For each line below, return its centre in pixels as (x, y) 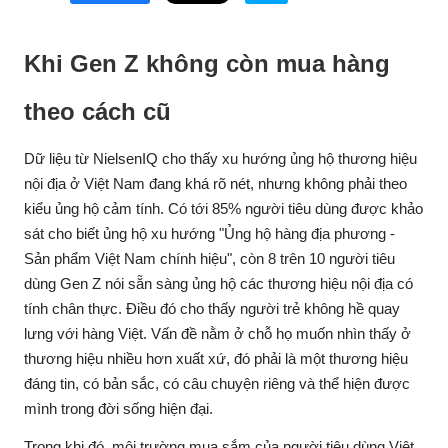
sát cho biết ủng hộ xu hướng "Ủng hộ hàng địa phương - (209, 233)
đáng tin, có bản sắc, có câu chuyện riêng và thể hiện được (217, 383)
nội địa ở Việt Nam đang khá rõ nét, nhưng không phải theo (215, 183)
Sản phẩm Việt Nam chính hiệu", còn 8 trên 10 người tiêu (209, 258)
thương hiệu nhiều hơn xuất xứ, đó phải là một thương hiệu (216, 358)
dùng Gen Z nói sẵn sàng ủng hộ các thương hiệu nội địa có (218, 283)
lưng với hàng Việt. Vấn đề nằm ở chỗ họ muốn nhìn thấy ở (217, 333)
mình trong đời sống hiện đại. (118, 408)
